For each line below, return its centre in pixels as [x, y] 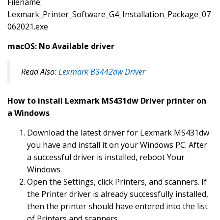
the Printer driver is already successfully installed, [118, 194]
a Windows [28, 113]
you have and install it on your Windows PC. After [117, 145]
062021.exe [28, 27]
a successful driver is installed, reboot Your [106, 157]
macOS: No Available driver [61, 46]
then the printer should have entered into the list [117, 206]
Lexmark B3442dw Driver [102, 71]
